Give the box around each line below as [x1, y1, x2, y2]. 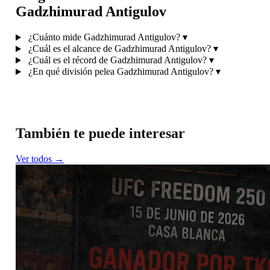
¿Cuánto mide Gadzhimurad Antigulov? [28, 32, 180, 43]
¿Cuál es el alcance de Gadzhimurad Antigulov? [28, 43, 211, 54]
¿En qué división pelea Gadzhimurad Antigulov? [28, 66, 213, 77]
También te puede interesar [15, 125, 185, 142]
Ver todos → [15, 154, 64, 165]
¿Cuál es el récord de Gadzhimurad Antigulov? [28, 55, 207, 66]
